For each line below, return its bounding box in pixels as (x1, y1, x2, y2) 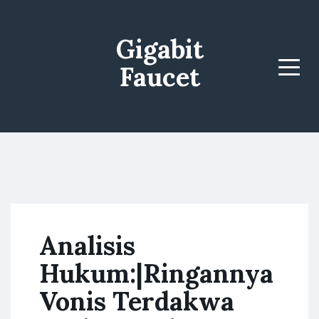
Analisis (39, 229, 135, 262)
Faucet (119, 61, 200, 93)
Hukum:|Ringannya (39, 257, 273, 290)
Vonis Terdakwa (39, 285, 234, 318)
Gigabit (115, 33, 204, 66)
